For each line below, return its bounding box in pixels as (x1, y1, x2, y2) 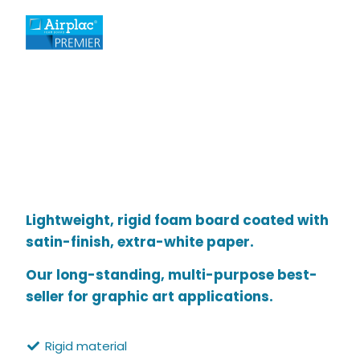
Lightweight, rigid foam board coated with (26, 211, 329, 231)
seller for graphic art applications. (26, 287, 274, 307)
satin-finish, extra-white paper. (26, 232, 258, 252)
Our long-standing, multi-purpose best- (26, 265, 318, 285)
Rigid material (45, 337, 128, 354)
